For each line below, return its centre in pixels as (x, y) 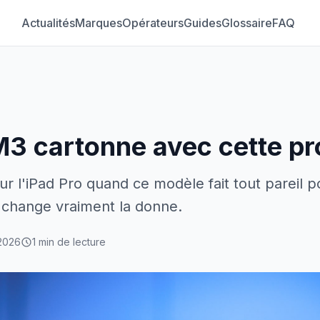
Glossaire (246, 23)
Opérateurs (152, 23)
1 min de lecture (69, 242)
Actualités (48, 23)
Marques (98, 23)
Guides (202, 23)
